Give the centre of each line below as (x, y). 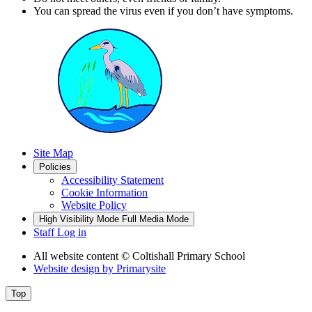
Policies (55, 166)
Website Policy (94, 205)
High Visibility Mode (79, 219)
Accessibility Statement (112, 180)
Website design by (75, 268)
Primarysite (141, 268)
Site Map (53, 153)
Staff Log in (60, 232)
